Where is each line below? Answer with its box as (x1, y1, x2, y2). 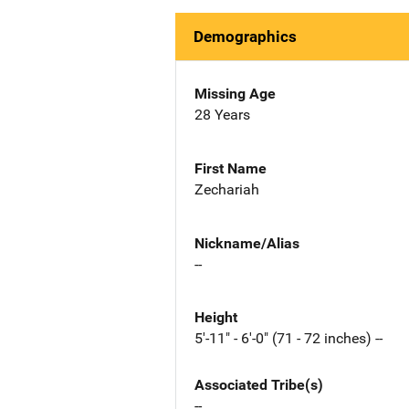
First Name (194, 159, 267, 177)
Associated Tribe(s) (194, 376, 323, 394)
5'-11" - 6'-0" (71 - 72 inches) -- (194, 330, 383, 348)
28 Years (194, 106, 250, 123)
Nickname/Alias (194, 234, 299, 252)
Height (194, 309, 237, 327)
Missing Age (194, 85, 276, 102)
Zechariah (194, 180, 259, 198)
